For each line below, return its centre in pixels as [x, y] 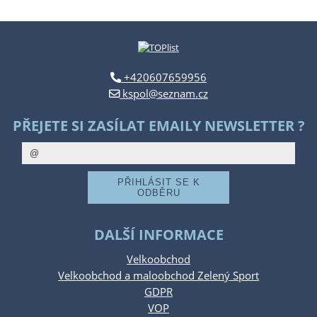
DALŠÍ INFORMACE [158, 235]
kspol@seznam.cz [164, 94]
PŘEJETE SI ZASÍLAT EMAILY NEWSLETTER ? [158, 126]
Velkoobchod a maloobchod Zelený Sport [158, 276]
